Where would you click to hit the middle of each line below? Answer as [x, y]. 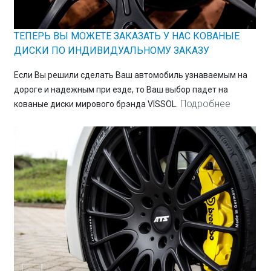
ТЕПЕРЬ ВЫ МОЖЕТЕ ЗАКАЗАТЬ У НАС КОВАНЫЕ [126, 36]
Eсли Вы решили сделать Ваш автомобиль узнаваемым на [130, 75]
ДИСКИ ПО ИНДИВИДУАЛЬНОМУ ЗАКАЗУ [111, 51]
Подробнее [205, 104]
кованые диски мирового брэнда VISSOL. [96, 104]
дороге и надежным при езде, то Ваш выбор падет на [121, 90]
